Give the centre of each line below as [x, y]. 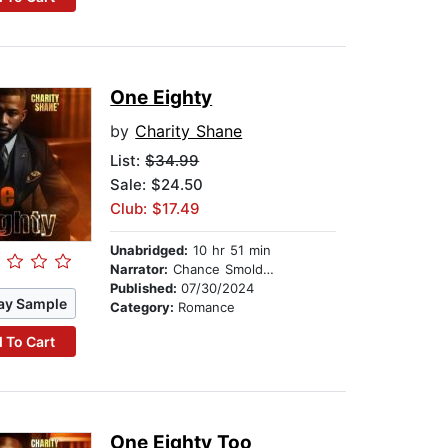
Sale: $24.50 [157, 185]
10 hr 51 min [230, 250]
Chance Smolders [216, 269]
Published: [146, 288]
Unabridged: [149, 250]
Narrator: [139, 269]
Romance [207, 307]
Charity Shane [189, 131]
